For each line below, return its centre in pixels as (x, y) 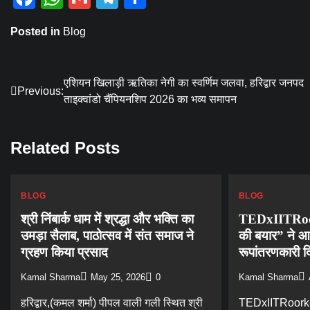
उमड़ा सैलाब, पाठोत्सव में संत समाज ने (107, 235)
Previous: (40, 91)
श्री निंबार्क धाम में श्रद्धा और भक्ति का (107, 219)
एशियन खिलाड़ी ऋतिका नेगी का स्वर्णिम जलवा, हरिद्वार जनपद (184, 83)
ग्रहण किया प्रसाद (64, 252)
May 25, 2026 (118, 278)
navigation (52, 111)
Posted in (37, 31)
